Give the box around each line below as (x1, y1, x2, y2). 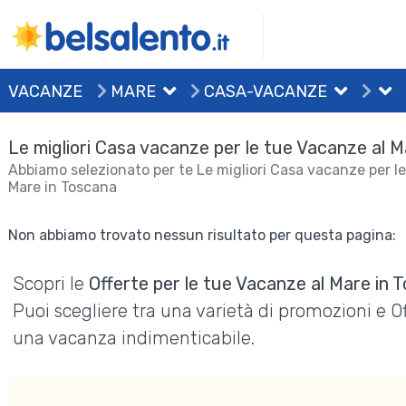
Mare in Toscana (8, 179, 118, 196)
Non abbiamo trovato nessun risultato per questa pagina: (8, 227, 397, 244)
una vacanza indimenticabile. (13, 327, 256, 349)
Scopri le (13, 273, 90, 295)
